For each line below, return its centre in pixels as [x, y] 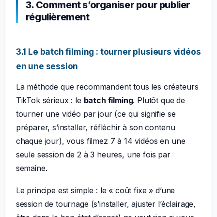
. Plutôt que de [159, 101]
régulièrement [57, 17]
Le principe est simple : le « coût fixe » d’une [95, 191]
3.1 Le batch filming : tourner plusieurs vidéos [108, 51]
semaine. [31, 168]
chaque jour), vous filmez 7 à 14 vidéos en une [101, 141]
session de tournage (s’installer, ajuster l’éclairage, [106, 204]
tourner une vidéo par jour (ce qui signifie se [96, 114]
